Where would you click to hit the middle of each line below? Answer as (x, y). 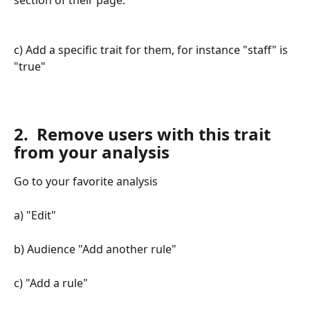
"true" (30, 67)
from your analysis (92, 152)
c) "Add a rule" (52, 283)
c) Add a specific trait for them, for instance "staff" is (152, 50)
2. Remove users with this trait (144, 134)
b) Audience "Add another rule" (97, 249)
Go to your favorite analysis (87, 182)
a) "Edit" (36, 215)
